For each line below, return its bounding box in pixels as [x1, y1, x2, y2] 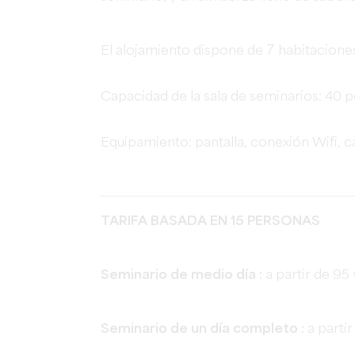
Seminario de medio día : [101, 269, 265, 282]
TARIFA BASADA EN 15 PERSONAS [101, 215, 320, 228]
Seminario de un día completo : [101, 323, 307, 336]
